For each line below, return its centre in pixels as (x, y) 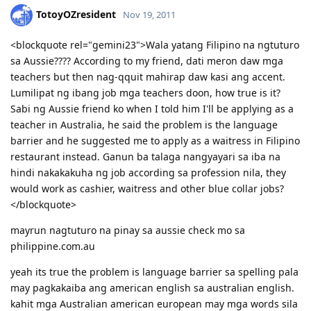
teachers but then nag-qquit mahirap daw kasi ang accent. (148, 76)
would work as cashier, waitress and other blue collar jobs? (147, 188)
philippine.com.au (53, 246)
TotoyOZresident (76, 14)
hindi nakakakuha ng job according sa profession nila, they (148, 172)
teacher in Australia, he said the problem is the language (144, 124)
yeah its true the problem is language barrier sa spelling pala (154, 271)
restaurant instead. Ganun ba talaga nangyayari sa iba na (145, 156)
